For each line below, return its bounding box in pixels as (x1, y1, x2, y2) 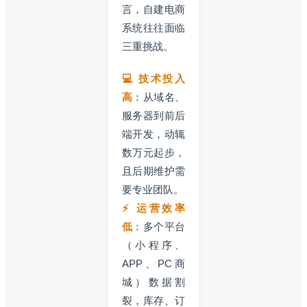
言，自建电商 (122, 3, 185, 15)
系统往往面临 (122, 21, 185, 34)
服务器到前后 (122, 109, 185, 121)
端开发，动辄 (122, 127, 185, 140)
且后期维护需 (122, 164, 185, 177)
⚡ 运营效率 (122, 201, 185, 214)
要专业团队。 (122, 183, 184, 195)
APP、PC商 (122, 257, 185, 269)
